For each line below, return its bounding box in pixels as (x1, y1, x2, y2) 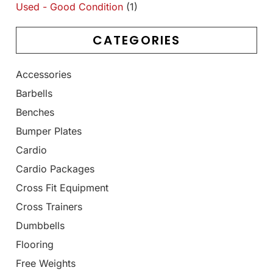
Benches (16, 106, 54, 119)
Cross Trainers (16, 200, 82, 213)
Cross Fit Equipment (16, 182, 108, 194)
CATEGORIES (92, 32, 181, 49)
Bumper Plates (16, 125, 82, 138)
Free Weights (16, 257, 76, 270)
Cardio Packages (16, 163, 94, 175)
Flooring (16, 238, 54, 251)
